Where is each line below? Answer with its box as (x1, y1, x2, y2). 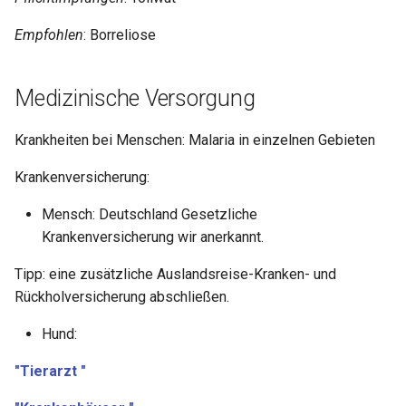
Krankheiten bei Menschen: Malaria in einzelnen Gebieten (14, 131, 375, 150)
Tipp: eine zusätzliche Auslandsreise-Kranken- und (14, 266, 336, 284)
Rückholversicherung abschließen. (14, 288, 229, 306)
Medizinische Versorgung (14, 85, 256, 112)
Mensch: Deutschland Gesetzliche (42, 206, 257, 224)
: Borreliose (83, 26, 156, 44)
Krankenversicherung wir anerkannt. (42, 228, 264, 246)
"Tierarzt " (14, 362, 86, 381)
